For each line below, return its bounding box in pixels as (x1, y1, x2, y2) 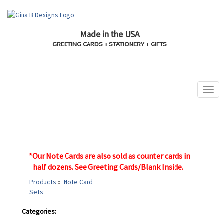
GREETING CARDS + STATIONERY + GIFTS (52, 40, 167, 48)
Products (29, 177, 56, 186)
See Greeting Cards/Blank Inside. (75, 162, 186, 172)
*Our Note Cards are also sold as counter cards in (29, 151, 190, 161)
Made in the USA (79, 28, 140, 40)
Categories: (22, 207, 56, 216)
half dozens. (33, 162, 75, 172)
